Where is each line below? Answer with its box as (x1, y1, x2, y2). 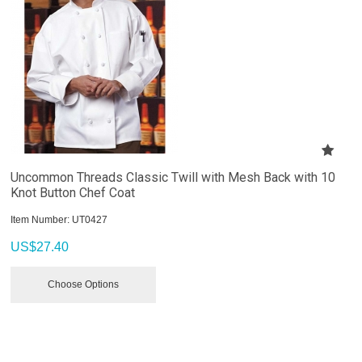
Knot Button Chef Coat (11, 184, 136, 200)
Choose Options (48, 278, 120, 290)
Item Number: (11, 213, 70, 225)
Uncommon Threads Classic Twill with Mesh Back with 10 (11, 169, 336, 185)
